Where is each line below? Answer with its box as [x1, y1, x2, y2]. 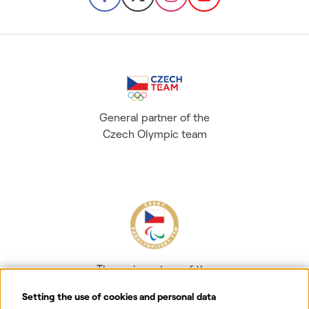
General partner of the [99, 110, 210, 125]
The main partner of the [97, 262, 212, 277]
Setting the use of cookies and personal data [22, 290, 216, 303]
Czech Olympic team [102, 127, 207, 141]
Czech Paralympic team [96, 279, 213, 293]
